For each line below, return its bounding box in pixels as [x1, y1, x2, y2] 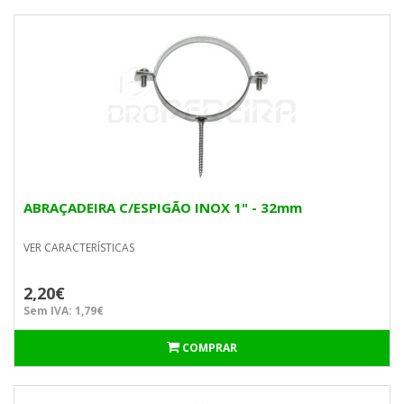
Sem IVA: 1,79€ [23, 303, 104, 318]
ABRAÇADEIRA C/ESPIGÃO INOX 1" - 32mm [23, 198, 302, 216]
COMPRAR [182, 340, 237, 355]
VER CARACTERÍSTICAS [23, 240, 134, 255]
